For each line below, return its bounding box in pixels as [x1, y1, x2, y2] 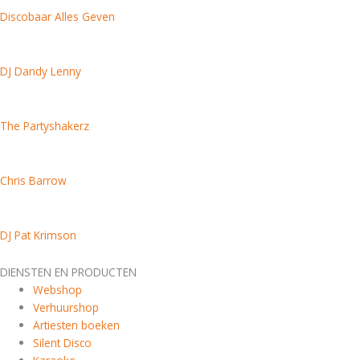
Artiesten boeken [33, 317, 121, 333]
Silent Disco [33, 334, 92, 350]
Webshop [33, 281, 83, 297]
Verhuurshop [33, 299, 100, 315]
